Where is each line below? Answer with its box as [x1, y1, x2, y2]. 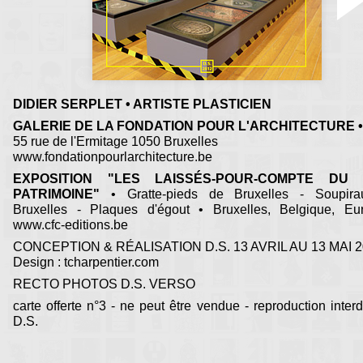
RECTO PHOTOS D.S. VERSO [13, 277, 195, 292]
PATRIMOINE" [13, 187, 100, 202]
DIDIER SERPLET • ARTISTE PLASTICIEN [13, 97, 271, 112]
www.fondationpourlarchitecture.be [13, 150, 212, 164]
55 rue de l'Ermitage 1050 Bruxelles [13, 135, 218, 149]
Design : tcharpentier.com [13, 255, 159, 270]
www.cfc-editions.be [13, 218, 128, 233]
